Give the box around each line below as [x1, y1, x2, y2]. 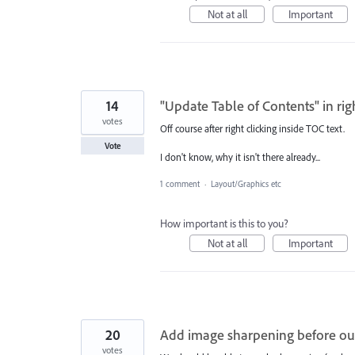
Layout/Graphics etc [211, 178, 281, 190]
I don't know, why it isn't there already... [160, 150, 320, 163]
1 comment [160, 178, 200, 190]
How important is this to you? [160, 216, 288, 231]
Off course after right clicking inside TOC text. [160, 121, 345, 135]
